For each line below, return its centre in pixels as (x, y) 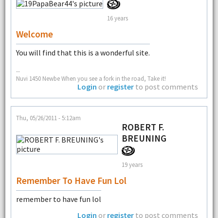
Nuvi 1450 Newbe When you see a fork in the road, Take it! (91, 78)
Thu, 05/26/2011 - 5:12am (48, 118)
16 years (117, 18)
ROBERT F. (143, 127)
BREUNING (144, 138)
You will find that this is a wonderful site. (83, 53)
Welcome (34, 34)
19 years (132, 164)
